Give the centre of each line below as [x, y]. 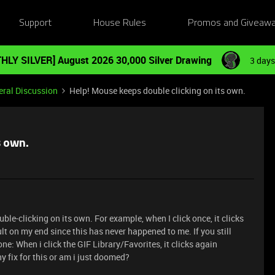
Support [35, 23]
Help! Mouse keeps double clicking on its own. [157, 91]
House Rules [120, 23]
